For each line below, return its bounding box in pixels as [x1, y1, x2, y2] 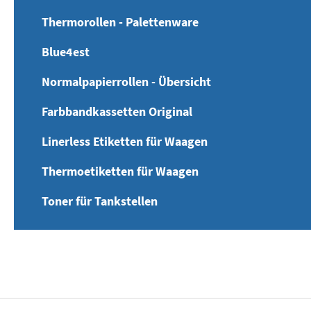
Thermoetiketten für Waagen [42, 163, 199, 179]
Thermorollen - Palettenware [42, 14, 199, 30]
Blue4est [42, 44, 90, 60]
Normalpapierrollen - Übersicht [42, 74, 211, 90]
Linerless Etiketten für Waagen [42, 133, 208, 149]
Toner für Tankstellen [42, 193, 158, 209]
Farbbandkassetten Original [42, 103, 192, 119]
